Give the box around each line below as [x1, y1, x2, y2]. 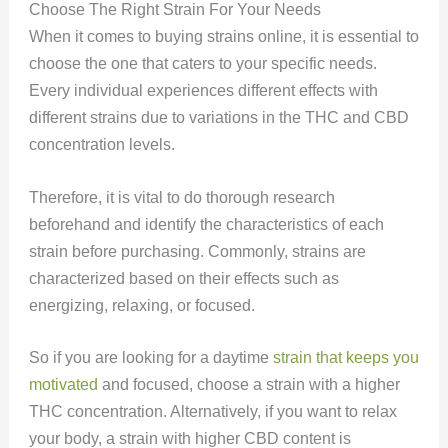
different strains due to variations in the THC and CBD [28, 109, 409, 127]
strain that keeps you [272, 349, 419, 367]
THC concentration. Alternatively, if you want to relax [28, 403, 397, 421]
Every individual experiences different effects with [28, 82, 378, 100]
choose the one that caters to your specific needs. [28, 55, 377, 73]
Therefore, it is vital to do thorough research [28, 188, 335, 206]
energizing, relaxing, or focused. [28, 296, 259, 314]
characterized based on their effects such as [28, 269, 339, 287]
